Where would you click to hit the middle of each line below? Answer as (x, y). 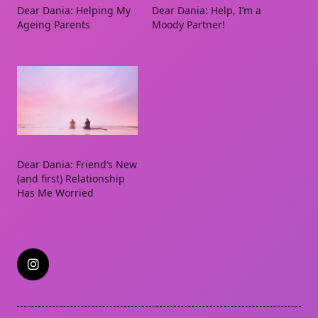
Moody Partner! (188, 24)
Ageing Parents (54, 24)
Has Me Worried (55, 193)
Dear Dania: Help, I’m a (207, 10)
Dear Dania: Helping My (74, 10)
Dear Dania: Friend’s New (77, 165)
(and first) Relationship (71, 179)
